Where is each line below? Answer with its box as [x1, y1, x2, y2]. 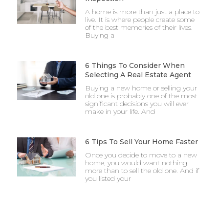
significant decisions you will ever [85, 99, 189, 108]
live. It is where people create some [85, 15, 195, 24]
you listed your [85, 174, 131, 183]
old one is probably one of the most [85, 91, 197, 100]
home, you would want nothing [85, 158, 187, 167]
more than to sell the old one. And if [85, 166, 199, 175]
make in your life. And [85, 107, 155, 116]
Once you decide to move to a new [85, 150, 197, 159]
